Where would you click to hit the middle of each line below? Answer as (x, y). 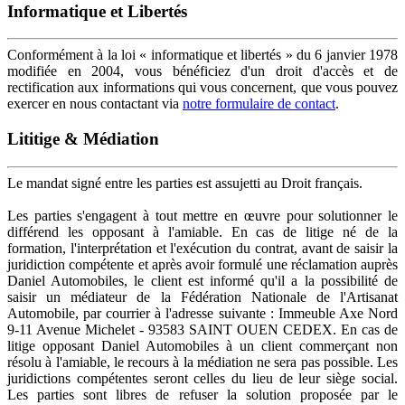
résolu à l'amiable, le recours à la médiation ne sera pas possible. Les (202, 362)
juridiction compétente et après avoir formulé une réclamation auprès (202, 264)
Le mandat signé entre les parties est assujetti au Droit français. (185, 183)
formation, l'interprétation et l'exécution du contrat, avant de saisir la (202, 248)
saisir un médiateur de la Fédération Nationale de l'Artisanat (202, 297)
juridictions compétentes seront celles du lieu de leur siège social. (202, 378)
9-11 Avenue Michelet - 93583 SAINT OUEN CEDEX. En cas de (202, 329)
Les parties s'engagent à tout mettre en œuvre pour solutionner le (202, 215)
